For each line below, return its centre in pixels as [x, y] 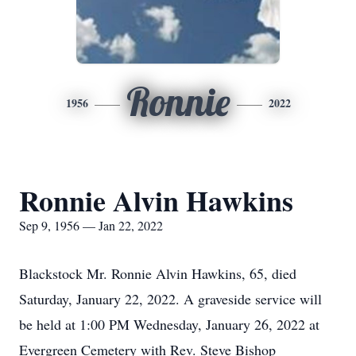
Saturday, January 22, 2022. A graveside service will [170, 299]
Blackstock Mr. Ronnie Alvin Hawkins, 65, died [158, 273]
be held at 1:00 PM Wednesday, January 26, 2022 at [169, 324]
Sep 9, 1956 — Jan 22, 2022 [91, 225]
